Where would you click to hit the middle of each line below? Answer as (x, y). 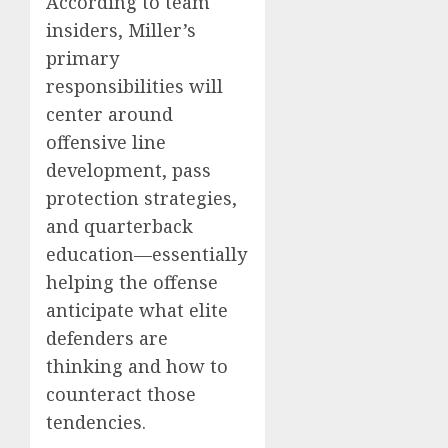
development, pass (128, 170)
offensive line (106, 142)
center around (109, 114)
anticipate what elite (137, 310)
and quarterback (119, 226)
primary (82, 58)
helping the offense (132, 282)
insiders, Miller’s (121, 30)
